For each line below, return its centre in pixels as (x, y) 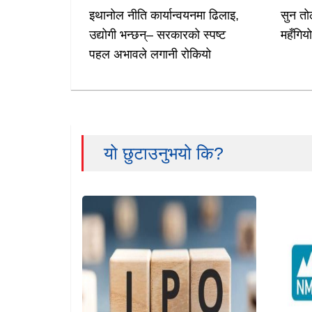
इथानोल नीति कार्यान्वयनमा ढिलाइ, (164, 16)
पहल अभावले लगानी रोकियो (150, 55)
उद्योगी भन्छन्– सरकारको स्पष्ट (157, 35)
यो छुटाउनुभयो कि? (164, 154)
